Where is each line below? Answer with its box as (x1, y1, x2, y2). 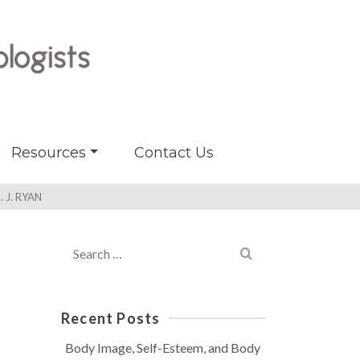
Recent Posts (61, 309, 161, 327)
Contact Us (133, 144, 214, 162)
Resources (10, 144, 86, 162)
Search (60, 235, 97, 250)
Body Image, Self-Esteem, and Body (65, 340, 260, 355)
